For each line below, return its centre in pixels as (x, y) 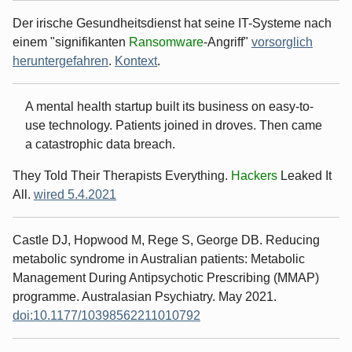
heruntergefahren (60, 60)
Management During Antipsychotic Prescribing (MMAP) (166, 277)
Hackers (256, 175)
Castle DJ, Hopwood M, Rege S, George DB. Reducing (166, 240)
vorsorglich (282, 42)
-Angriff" (227, 42)
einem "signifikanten (71, 42)
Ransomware (166, 42)
